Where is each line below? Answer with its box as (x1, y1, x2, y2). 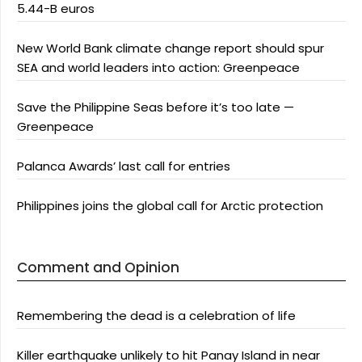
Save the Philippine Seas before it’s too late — (17, 99, 294, 116)
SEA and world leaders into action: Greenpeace (17, 59, 300, 76)
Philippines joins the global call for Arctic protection (17, 197, 323, 214)
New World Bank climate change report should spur (17, 40, 324, 57)
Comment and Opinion (17, 258, 179, 277)
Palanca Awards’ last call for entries (17, 158, 230, 175)
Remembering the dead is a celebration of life (17, 307, 296, 324)
